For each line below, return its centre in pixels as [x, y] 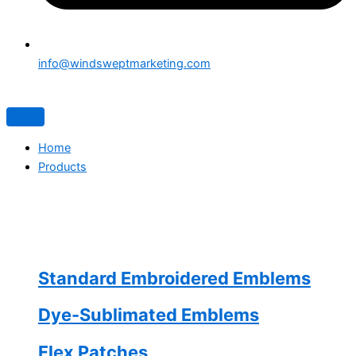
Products [62, 167]
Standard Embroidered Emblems [174, 279]
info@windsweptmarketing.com [124, 63]
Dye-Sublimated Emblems [149, 315]
